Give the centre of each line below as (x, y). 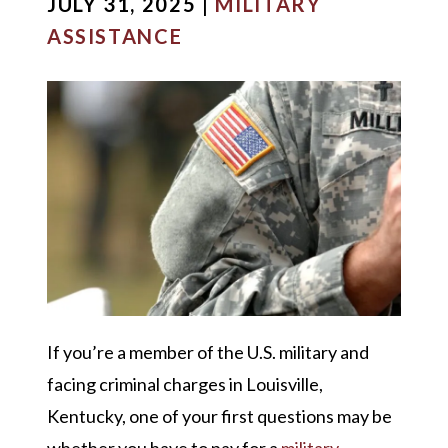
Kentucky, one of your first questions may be (219, 416)
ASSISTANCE (114, 36)
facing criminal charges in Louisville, (184, 384)
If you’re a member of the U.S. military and (207, 352)
